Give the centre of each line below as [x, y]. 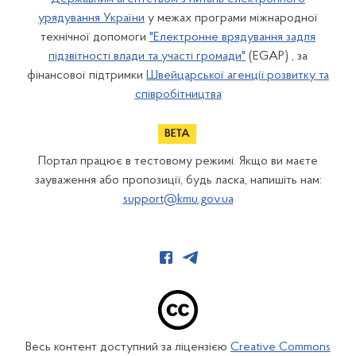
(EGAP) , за [277, 57]
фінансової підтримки [87, 76]
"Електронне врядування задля [232, 38]
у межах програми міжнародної [231, 19]
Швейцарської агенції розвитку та [238, 76]
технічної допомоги [95, 38]
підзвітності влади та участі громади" [147, 57]
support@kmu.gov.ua [178, 200]
